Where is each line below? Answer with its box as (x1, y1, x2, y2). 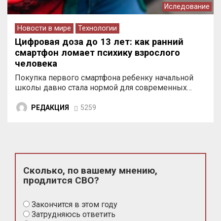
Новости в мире (17, 24, 71, 33)
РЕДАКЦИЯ (31, 103, 69, 111)
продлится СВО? (23, 175, 99, 186)
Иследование (164, 2, 210, 11)
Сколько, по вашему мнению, (23, 165, 157, 177)
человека (15, 58, 57, 69)
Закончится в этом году (30, 200, 117, 210)
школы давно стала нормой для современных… (15, 83, 192, 93)
